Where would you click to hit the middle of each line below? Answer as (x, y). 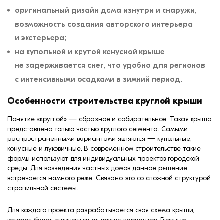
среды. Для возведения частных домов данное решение (97, 168)
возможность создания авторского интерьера (104, 24)
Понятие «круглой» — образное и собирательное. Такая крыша (110, 119)
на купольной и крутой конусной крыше (90, 51)
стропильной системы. (43, 188)
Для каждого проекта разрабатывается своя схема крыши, (101, 210)
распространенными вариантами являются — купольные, (99, 138)
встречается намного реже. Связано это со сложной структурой (109, 178)
